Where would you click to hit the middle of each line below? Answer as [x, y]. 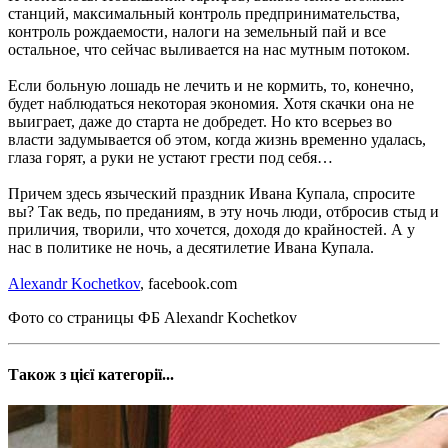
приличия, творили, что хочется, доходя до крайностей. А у [211, 229]
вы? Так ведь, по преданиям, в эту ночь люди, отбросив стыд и [223, 211]
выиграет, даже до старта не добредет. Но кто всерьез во [200, 121]
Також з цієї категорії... [91, 375]
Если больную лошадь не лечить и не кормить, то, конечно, [211, 85]
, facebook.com [188, 283]
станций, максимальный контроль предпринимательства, [204, 13]
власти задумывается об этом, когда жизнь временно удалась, [217, 139]
